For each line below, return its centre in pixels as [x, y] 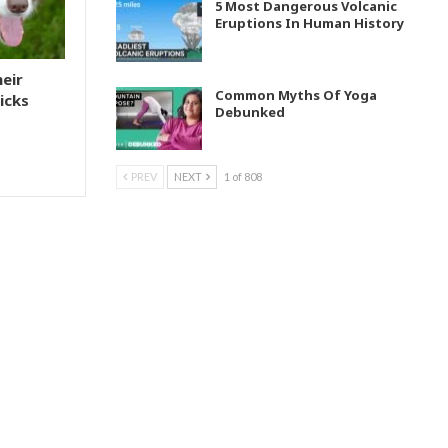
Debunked [250, 111]
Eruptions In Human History [309, 23]
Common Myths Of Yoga [296, 94]
